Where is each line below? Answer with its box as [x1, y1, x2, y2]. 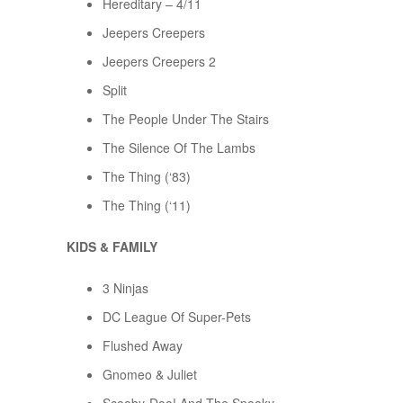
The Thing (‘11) [103, 196, 191, 215]
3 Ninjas [103, 279, 148, 298]
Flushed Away [103, 336, 183, 355]
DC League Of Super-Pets [103, 308, 251, 327]
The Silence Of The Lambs [103, 139, 255, 157]
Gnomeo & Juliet [103, 365, 197, 384]
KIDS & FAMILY [67, 237, 157, 256]
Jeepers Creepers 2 [103, 52, 216, 71]
